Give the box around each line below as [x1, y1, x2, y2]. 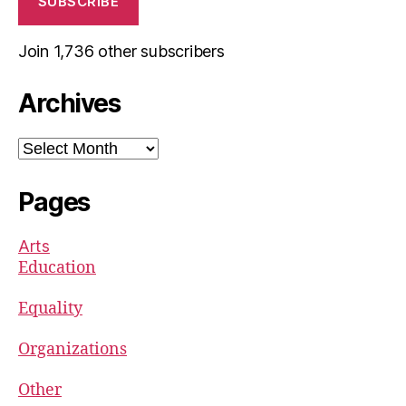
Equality [18, 297, 82, 319]
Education [18, 256, 96, 278]
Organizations [18, 338, 127, 360]
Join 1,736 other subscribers [18, 41, 225, 61]
